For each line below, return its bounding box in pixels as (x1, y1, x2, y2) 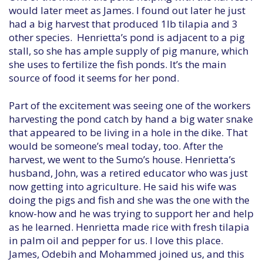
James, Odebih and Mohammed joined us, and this (9, 247, 244, 261)
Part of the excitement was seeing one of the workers (9, 99, 251, 112)
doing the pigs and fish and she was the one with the (9, 193, 249, 207)
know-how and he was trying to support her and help (9, 207, 254, 220)
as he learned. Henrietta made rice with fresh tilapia (9, 220, 249, 234)
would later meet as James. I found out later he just (9, 4, 245, 17)
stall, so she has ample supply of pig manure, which (9, 44, 248, 58)
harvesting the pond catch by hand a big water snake (9, 112, 253, 126)
